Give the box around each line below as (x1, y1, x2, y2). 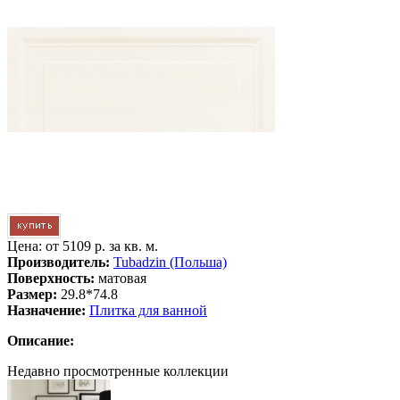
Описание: (7, 333, 74, 348)
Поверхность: (7, 271, 95, 286)
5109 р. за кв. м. (62, 238, 158, 254)
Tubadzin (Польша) (113, 254, 227, 270)
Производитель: (7, 254, 110, 270)
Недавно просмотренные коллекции (7, 363, 229, 379)
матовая (95, 271, 146, 286)
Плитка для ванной (89, 303, 207, 318)
